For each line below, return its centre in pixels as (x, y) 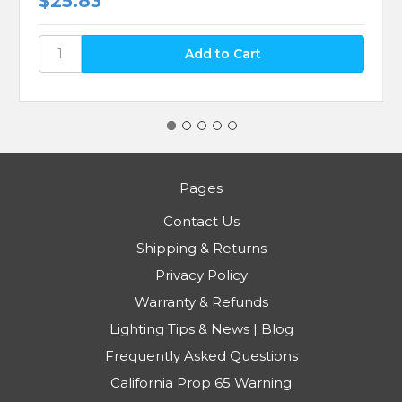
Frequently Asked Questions (201, 356)
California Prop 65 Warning (201, 383)
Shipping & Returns (201, 249)
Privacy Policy (201, 275)
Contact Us (201, 222)
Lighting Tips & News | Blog (201, 329)
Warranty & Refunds (201, 302)
